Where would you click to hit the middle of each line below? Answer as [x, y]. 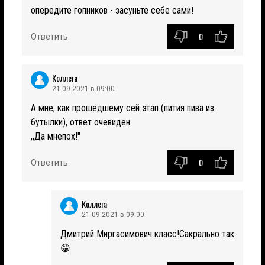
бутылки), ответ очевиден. [81, 122]
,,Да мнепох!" [56, 136]
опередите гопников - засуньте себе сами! [112, 10]
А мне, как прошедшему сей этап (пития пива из [122, 108]
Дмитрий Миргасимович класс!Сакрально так [147, 234]
